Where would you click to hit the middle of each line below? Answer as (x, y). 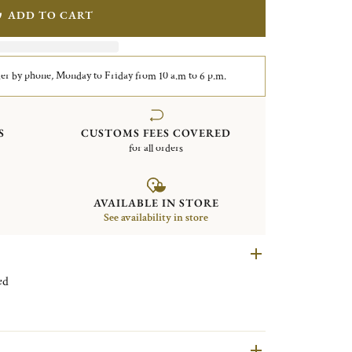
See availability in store (156, 218)
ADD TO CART (50, 15)
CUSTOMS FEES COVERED (156, 132)
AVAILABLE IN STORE (156, 203)
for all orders (156, 148)
